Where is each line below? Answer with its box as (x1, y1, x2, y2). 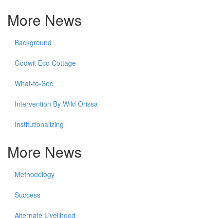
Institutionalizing (15, 119, 64, 129)
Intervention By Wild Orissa (15, 99, 98, 109)
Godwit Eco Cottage (15, 58, 76, 68)
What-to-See (15, 78, 54, 88)
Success (15, 190, 40, 200)
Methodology (15, 169, 54, 179)
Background (15, 37, 52, 47)
